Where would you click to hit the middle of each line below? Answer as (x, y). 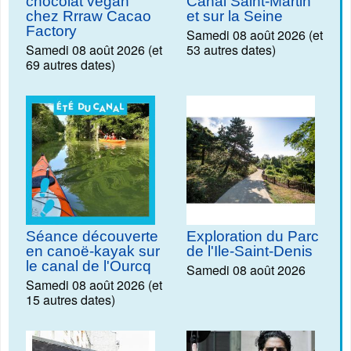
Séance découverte (92, 236)
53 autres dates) (231, 50)
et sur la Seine (234, 16)
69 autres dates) (71, 65)
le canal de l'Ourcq (89, 266)
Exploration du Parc (252, 236)
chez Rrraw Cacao (89, 16)
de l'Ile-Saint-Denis (249, 251)
